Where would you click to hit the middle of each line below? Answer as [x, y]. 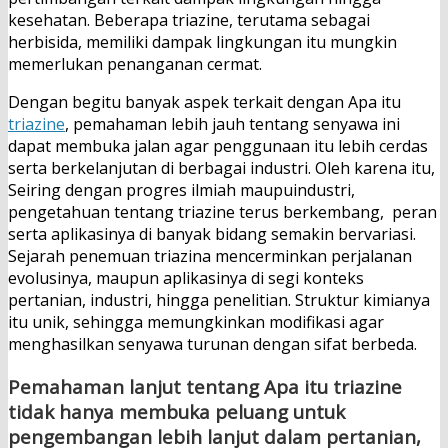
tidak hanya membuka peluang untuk [176, 411]
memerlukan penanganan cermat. [135, 63]
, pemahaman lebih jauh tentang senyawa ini [232, 123]
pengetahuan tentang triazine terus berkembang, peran [222, 211]
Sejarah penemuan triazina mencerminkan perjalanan [210, 255]
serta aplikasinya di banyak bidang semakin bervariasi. [212, 233]
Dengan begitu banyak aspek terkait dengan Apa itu [204, 101]
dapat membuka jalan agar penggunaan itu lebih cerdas [218, 145]
